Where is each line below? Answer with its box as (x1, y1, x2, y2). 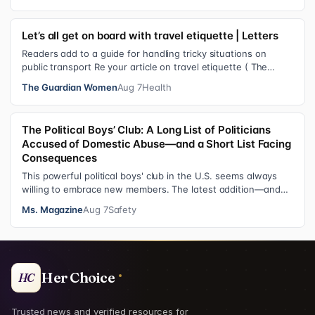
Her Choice (41, 269, 115, 287)
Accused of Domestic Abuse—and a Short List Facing (22, 137, 292, 151)
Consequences (22, 151, 98, 165)
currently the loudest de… (22, 197, 135, 209)
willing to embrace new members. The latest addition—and (22, 184, 281, 195)
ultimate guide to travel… (22, 75, 131, 86)
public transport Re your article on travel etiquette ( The (22, 61, 268, 73)
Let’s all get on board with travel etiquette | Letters (22, 29, 278, 43)
